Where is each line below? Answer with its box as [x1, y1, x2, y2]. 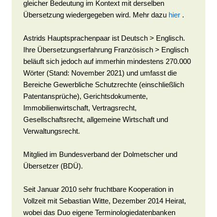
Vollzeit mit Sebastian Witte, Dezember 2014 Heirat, [23, 197, 186, 205]
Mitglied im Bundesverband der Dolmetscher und [23, 150, 177, 159]
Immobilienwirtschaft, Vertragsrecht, [23, 104, 137, 112]
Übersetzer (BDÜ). [23, 162, 83, 170]
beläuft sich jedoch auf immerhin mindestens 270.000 [23, 57, 191, 66]
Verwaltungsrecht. [23, 127, 80, 136]
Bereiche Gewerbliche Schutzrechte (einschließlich [23, 80, 184, 89]
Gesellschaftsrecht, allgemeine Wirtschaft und [23, 115, 168, 124]
